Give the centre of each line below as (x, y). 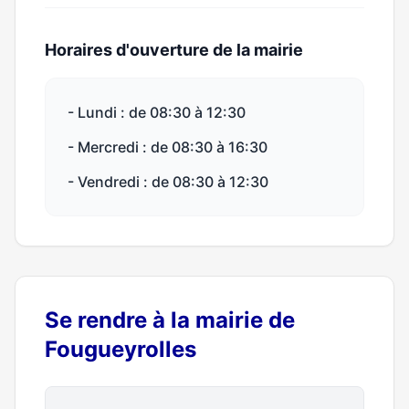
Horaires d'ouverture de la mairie (174, 50)
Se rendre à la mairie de (170, 320)
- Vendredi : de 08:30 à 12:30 (168, 182)
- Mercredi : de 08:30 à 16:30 (168, 147)
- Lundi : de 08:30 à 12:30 (157, 112)
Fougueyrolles (121, 349)
